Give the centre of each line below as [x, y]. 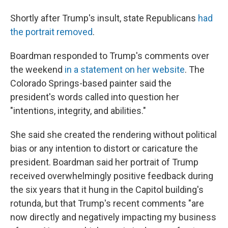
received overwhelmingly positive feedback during [112, 176]
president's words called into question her [95, 97]
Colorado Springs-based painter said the [91, 83]
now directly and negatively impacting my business [113, 217]
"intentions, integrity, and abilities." [78, 111]
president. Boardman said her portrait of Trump [104, 162]
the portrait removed [51, 32]
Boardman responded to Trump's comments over [110, 56]
